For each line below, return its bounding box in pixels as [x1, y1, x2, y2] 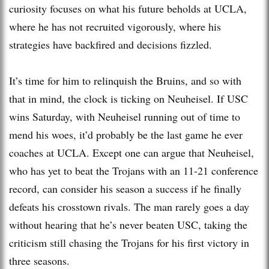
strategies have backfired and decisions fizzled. [9, 37, 212, 52]
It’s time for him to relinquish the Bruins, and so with [9, 73, 241, 88]
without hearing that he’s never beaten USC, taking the [9, 217, 247, 232]
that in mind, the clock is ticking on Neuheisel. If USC [9, 91, 248, 106]
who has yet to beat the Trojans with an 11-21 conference [9, 163, 258, 178]
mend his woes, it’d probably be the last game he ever [9, 127, 243, 142]
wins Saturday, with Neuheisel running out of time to [9, 109, 240, 124]
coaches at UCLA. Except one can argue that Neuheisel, [9, 145, 254, 160]
